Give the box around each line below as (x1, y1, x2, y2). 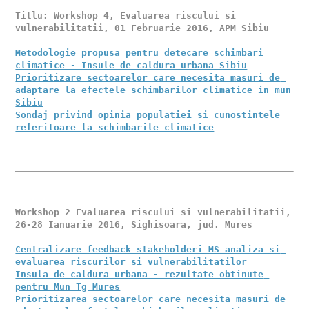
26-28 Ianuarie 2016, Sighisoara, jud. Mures (15, 219, 253, 230)
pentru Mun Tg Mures (15, 281, 121, 292)
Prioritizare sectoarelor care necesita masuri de (15, 72, 281, 83)
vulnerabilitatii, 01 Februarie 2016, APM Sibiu (15, 23, 275, 33)
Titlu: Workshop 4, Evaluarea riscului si (15, 10, 237, 21)
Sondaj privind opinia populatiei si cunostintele (15, 110, 281, 120)
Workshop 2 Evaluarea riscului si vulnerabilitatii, (15, 207, 292, 217)
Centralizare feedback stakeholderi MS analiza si (15, 244, 281, 255)
